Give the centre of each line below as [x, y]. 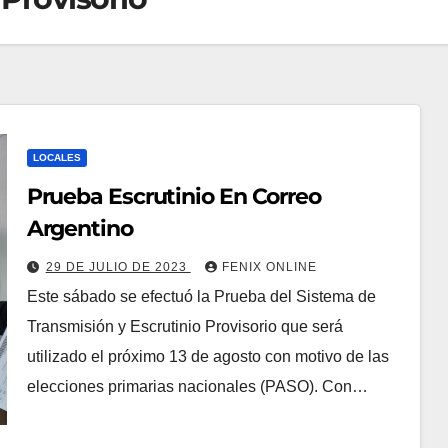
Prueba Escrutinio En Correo [173, 196]
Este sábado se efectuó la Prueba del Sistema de [201, 296]
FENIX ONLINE [269, 267]
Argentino [79, 228]
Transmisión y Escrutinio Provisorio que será [184, 326]
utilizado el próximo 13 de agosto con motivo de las [207, 356]
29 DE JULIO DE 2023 [118, 267]
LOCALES [56, 157]
